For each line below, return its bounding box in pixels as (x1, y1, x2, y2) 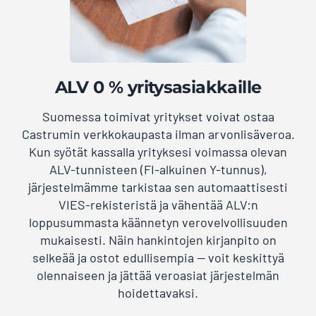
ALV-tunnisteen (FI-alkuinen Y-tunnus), (49, 162, 267, 178)
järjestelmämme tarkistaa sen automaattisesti (28, 179, 288, 195)
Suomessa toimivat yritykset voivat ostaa (42, 109, 274, 125)
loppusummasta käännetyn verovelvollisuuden (28, 214, 288, 231)
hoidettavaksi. (118, 285, 198, 301)
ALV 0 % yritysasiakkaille (54, 77, 262, 98)
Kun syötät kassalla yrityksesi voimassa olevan (29, 144, 287, 160)
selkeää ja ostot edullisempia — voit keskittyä (32, 250, 284, 266)
